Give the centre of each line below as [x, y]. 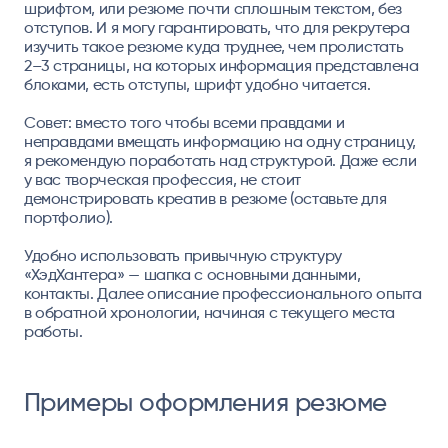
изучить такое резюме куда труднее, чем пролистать [213, 46]
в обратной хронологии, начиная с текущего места [209, 312]
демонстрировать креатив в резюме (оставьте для [205, 198]
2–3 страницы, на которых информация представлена [221, 65]
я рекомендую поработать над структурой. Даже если [220, 160]
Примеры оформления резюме [205, 402]
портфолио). [68, 217]
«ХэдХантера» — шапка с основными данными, [192, 274]
